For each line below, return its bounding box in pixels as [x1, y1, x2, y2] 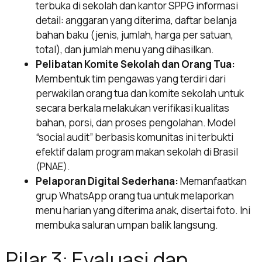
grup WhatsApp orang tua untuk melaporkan [36, 189, 234, 203]
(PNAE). [36, 160, 70, 174]
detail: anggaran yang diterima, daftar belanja [36, 13, 237, 27]
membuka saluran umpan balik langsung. [36, 218, 218, 232]
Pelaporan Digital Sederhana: [36, 174, 178, 188]
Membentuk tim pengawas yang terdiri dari [36, 72, 226, 86]
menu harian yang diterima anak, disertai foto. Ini [36, 204, 250, 218]
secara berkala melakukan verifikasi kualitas [36, 101, 229, 115]
